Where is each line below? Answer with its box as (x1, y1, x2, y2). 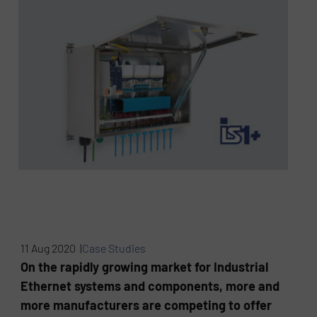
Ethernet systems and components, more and (21, 278, 280, 294)
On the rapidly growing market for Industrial (21, 259, 269, 275)
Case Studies (82, 241, 146, 255)
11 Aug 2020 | (21, 241, 83, 255)
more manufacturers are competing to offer (21, 297, 272, 313)
